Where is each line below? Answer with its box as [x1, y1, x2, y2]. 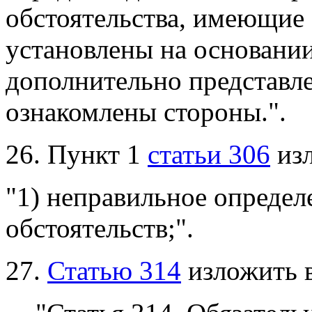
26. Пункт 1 [6, 139, 148, 170]
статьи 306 [148, 139, 270, 170]
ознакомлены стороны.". [6, 97, 286, 127]
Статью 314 [47, 256, 181, 286]
